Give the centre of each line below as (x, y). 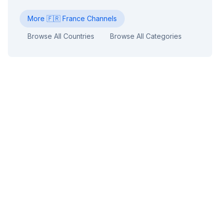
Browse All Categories (146, 36)
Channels (101, 19)
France (74, 19)
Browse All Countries (61, 36)
